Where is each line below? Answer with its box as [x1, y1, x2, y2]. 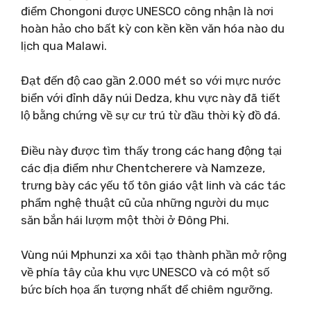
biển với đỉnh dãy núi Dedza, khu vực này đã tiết [21, 91, 280, 105]
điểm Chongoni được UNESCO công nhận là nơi [21, 3, 274, 18]
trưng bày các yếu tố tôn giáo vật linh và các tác [21, 178, 285, 192]
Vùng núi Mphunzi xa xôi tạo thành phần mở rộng [21, 248, 287, 262]
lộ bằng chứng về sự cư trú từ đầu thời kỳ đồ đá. [21, 108, 280, 122]
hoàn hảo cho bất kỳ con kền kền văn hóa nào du [21, 21, 285, 35]
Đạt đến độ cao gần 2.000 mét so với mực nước [21, 74, 280, 87]
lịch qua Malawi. [21, 38, 107, 53]
